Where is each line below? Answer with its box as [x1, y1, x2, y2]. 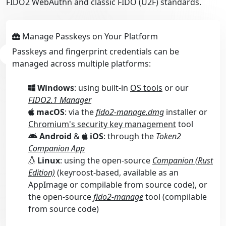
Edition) [28, 166, 55, 178]
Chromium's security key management [28, 118, 176, 130]
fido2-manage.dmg [96, 106, 164, 118]
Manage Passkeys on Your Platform [20, 30, 158, 42]
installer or [164, 106, 207, 118]
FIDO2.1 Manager [28, 94, 91, 105]
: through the [103, 130, 156, 142]
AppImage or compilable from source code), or [28, 179, 207, 190]
